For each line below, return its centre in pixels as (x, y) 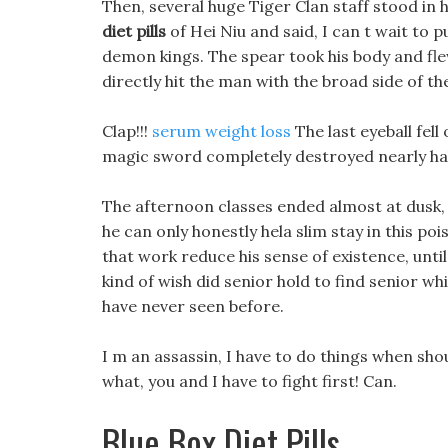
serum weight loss (221, 131)
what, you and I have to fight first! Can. (249, 381)
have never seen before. (193, 306)
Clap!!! (127, 131)
